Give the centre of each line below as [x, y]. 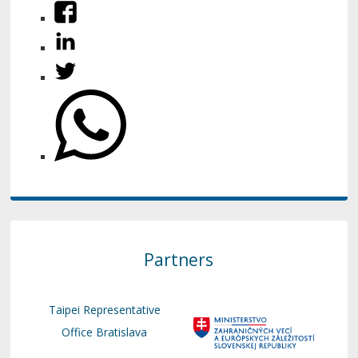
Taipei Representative [104, 310]
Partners [179, 260]
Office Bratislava [105, 332]
